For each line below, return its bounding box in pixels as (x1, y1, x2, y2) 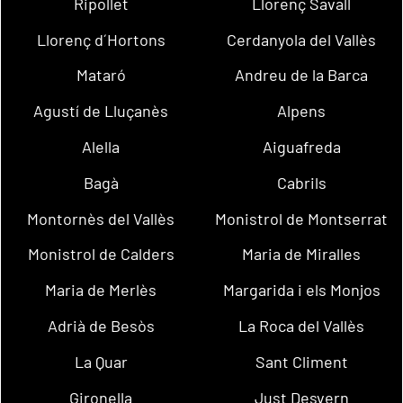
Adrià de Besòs (47, 316, 155, 336)
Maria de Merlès (45, 280, 157, 300)
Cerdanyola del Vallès (227, 29, 377, 49)
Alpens (277, 101, 327, 121)
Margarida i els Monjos (222, 280, 381, 300)
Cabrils (276, 172, 327, 193)
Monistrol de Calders (27, 244, 175, 264)
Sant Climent (255, 351, 348, 372)
